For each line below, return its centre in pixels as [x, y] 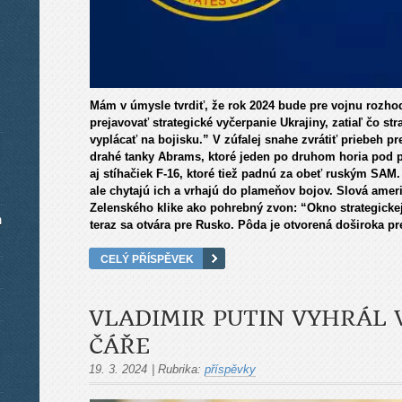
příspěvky [230, 370]
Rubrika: [179, 370]
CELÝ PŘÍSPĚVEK [147, 259]
